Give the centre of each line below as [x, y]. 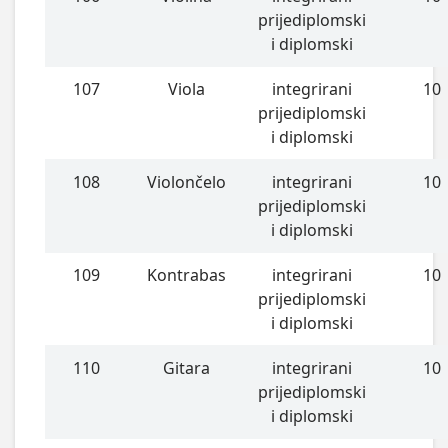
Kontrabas [186, 274]
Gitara [186, 367]
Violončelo [186, 181]
